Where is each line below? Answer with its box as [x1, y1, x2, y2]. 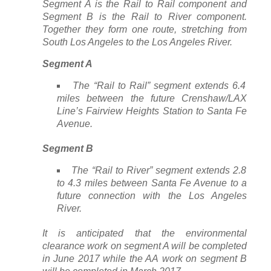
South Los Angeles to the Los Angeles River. [42, 36, 232, 47]
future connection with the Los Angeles [57, 190, 247, 201]
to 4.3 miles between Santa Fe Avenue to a [57, 177, 247, 188]
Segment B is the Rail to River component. [42, 11, 247, 22]
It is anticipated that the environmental [42, 227, 247, 238]
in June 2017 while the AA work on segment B [42, 253, 247, 264]
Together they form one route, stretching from [42, 24, 247, 34]
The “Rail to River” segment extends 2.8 [71, 165, 246, 175]
